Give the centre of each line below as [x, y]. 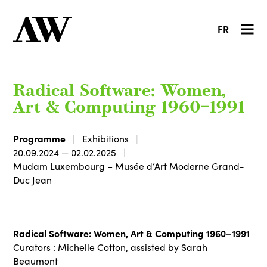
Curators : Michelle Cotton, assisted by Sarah [111, 247]
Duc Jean [33, 179]
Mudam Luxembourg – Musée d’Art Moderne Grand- [129, 166]
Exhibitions [106, 138]
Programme [40, 138]
